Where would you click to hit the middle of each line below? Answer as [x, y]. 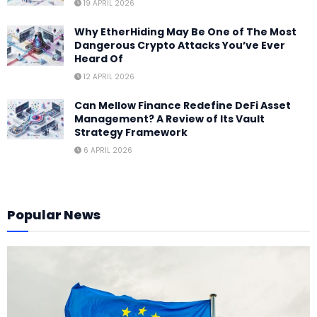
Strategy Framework [131, 132]
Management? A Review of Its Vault [169, 119]
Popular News [54, 214]
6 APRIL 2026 [107, 150]
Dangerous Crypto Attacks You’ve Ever [180, 45]
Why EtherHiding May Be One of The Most [185, 31]
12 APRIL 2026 [108, 76]
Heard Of [99, 58]
